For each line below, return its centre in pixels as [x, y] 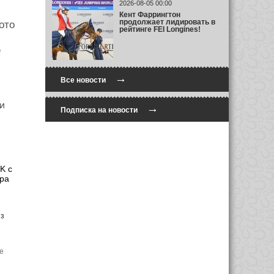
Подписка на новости [99, 110]
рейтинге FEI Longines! [160, 29]
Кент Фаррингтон [150, 14]
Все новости [83, 80]
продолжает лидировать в [167, 22]
